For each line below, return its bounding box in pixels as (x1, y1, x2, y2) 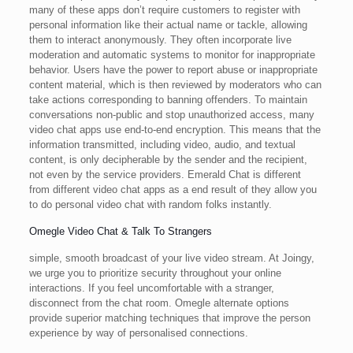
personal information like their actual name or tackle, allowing (28, 19, 307, 31)
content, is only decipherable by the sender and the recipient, (28, 154, 307, 165)
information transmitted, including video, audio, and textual (28, 139, 295, 150)
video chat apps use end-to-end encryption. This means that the (28, 124, 321, 136)
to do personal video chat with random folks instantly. (28, 199, 272, 210)
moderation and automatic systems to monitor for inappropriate (28, 49, 315, 61)
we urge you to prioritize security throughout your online (28, 267, 281, 279)
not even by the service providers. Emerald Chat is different (28, 169, 301, 180)
